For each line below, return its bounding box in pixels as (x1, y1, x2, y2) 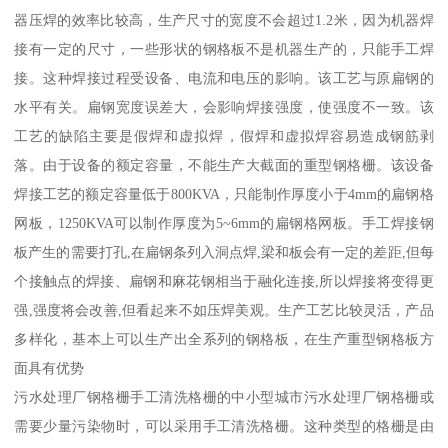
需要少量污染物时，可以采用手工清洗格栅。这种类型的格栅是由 (14, 418, 434, 435)
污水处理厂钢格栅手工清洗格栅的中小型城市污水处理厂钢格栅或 (14, 389, 434, 406)
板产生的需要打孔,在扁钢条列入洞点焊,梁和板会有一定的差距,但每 (14, 244, 434, 261)
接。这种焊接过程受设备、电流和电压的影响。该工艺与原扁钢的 (14, 70, 434, 87)
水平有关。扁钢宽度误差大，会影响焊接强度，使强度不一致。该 (14, 99, 434, 116)
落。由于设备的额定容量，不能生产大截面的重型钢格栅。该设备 (14, 157, 434, 174)
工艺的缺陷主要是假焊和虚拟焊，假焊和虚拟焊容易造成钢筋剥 (14, 128, 434, 145)
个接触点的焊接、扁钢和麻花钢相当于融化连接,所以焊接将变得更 (14, 273, 434, 290)
